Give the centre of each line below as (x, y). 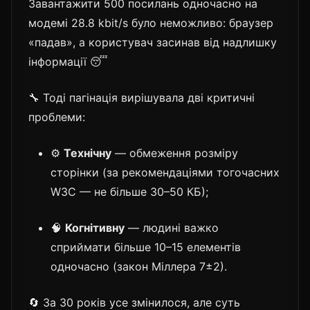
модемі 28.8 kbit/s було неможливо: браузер (151, 22)
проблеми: (57, 117)
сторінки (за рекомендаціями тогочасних (165, 172)
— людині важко (172, 227)
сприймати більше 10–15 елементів (146, 247)
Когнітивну (95, 227)
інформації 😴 (68, 61)
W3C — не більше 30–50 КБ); (129, 191)
